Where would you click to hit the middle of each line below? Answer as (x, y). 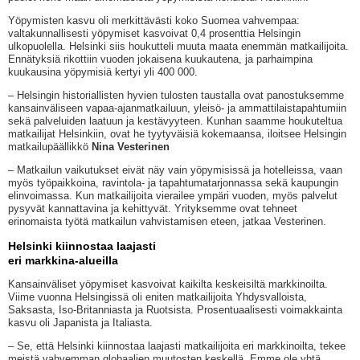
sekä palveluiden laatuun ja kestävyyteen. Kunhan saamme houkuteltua (175, 121)
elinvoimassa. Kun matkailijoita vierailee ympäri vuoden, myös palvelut (173, 196)
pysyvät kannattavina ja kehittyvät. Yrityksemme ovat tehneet (153, 209)
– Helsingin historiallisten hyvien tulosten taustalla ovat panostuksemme (176, 96)
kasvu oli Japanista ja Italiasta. (80, 323)
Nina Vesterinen (131, 147)
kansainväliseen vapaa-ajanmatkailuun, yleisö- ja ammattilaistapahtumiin (177, 108)
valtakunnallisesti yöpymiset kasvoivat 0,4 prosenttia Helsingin (154, 34)
